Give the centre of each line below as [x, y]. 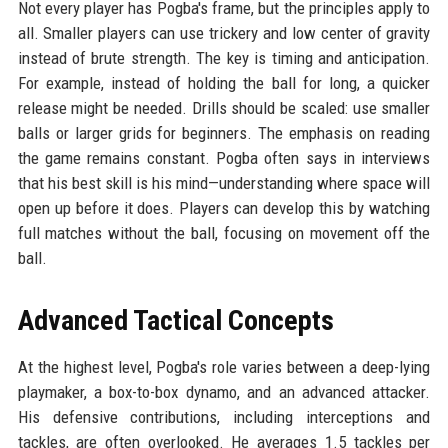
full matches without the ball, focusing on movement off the [224, 233]
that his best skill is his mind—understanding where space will [224, 183]
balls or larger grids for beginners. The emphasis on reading [224, 133]
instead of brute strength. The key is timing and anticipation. [224, 58]
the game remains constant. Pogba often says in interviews [224, 158]
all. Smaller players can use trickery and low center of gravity [224, 33]
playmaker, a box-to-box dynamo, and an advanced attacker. [224, 392]
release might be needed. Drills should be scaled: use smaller [224, 108]
